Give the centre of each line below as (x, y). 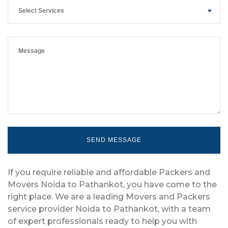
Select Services (41, 10)
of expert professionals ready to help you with (102, 221)
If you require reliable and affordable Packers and (109, 172)
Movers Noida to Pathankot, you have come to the (112, 184)
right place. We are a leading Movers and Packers (109, 196)
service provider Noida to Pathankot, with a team (109, 209)
